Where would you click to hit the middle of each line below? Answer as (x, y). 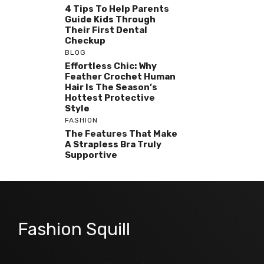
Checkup (85, 40)
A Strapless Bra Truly (113, 144)
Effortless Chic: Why (111, 66)
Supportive (91, 155)
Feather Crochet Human (120, 76)
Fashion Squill (74, 229)
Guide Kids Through (110, 19)
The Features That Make (121, 133)
